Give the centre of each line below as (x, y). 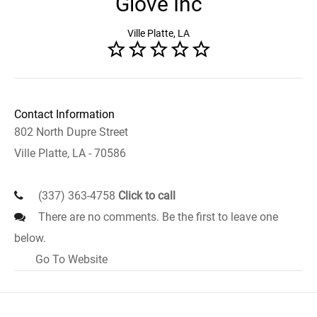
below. (30, 238)
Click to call (147, 196)
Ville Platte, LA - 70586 (70, 153)
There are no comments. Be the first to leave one (157, 217)
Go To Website (71, 259)
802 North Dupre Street (71, 132)
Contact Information (64, 114)
